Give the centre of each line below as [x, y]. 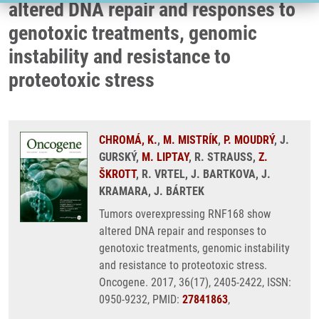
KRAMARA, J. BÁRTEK [152, 191]
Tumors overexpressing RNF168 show [185, 214]
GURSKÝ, [120, 157]
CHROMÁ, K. [128, 140]
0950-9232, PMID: [141, 299]
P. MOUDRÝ [249, 140]
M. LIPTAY [165, 157]
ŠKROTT [117, 174]
